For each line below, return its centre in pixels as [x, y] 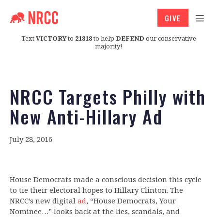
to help [104, 38]
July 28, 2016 [31, 139]
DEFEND [130, 38]
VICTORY [51, 38]
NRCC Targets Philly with [108, 97]
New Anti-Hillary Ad [86, 116]
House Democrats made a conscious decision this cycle [106, 179]
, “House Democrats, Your [131, 201]
